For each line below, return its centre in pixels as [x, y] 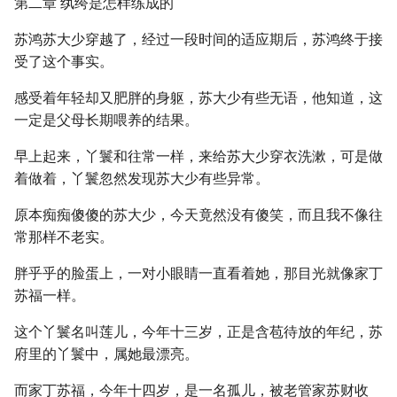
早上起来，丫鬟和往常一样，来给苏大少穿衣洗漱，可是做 [198, 156]
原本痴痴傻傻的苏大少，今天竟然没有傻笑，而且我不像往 [198, 215]
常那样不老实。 [64, 237]
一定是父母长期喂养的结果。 [106, 120]
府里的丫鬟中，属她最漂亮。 [106, 354]
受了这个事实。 [64, 62]
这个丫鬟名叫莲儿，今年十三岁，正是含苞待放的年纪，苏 [198, 332]
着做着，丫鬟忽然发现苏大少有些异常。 [142, 179]
